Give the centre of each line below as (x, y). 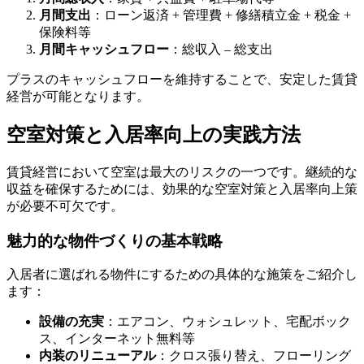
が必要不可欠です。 (65, 206)
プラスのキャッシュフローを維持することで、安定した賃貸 (182, 79)
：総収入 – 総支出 (221, 49)
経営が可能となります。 (78, 96)
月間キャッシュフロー (104, 49)
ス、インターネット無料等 (117, 339)
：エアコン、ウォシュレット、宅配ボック (227, 322)
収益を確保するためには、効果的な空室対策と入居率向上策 (182, 188)
